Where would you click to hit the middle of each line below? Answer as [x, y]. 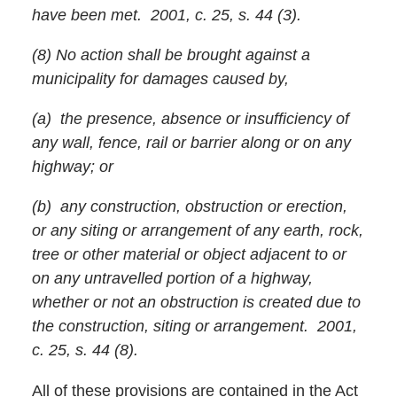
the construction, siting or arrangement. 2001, [194, 327]
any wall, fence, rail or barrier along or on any [191, 143]
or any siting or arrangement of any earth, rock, [197, 231]
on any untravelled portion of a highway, [172, 279]
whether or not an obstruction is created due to [196, 303]
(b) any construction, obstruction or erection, [189, 207]
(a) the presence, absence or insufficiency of [190, 119]
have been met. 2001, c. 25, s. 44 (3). [166, 16]
